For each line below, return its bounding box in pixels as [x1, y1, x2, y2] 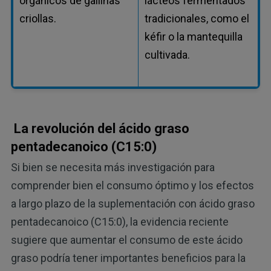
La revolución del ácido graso [13, 120, 189, 136]
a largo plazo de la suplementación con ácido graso [10, 197, 255, 211]
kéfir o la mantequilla [144, 30, 243, 43]
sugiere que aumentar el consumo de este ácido [10, 233, 243, 247]
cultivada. [144, 48, 190, 61]
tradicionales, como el [144, 11, 249, 25]
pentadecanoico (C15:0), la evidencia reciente [10, 215, 229, 229]
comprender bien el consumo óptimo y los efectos [10, 179, 254, 192]
